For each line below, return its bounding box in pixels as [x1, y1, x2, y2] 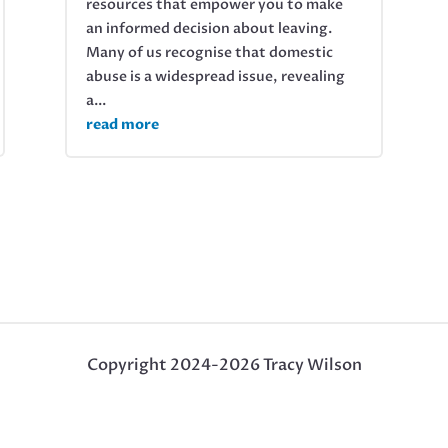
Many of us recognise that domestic [85, 42, 333, 62]
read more [85, 114, 159, 134]
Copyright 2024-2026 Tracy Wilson [86, 354, 362, 377]
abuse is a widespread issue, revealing [85, 66, 345, 86]
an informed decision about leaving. [85, 18, 332, 38]
